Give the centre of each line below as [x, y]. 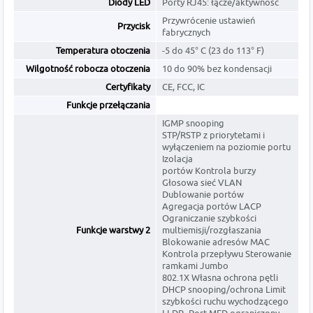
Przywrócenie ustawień [209, 21]
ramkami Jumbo [196, 266]
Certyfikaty [128, 87]
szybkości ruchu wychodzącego [226, 301]
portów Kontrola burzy [209, 171]
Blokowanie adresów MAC [216, 242]
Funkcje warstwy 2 [114, 230]
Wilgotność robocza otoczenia [88, 69]
